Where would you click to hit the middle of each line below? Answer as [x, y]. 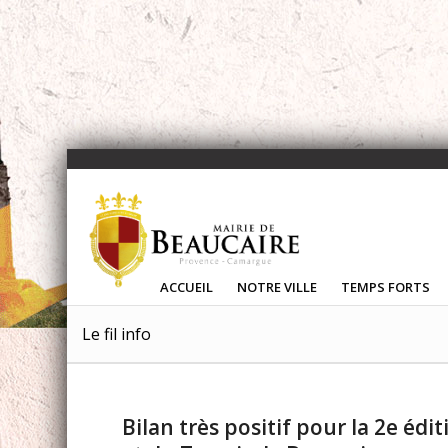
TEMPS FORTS [386, 287]
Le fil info [117, 334]
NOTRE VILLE [277, 287]
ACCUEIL [187, 287]
